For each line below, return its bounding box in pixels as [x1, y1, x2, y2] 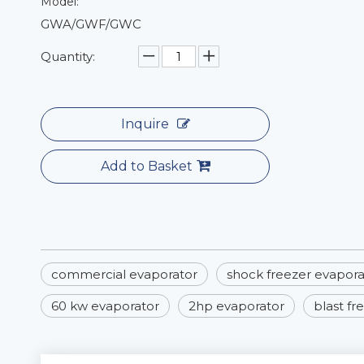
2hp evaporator [188, 298, 284, 314]
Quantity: [41, 49, 95, 64]
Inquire [120, 116, 169, 132]
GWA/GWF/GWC [41, 16, 141, 32]
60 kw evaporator [51, 298, 159, 314]
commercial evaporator [51, 266, 197, 282]
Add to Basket [100, 158, 193, 174]
